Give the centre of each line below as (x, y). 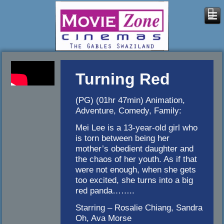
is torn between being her (123, 138)
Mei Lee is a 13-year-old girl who (137, 128)
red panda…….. (105, 191)
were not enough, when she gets (136, 170)
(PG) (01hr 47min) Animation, (130, 100)
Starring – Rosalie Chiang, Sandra (139, 208)
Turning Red (123, 79)
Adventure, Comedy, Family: (129, 111)
